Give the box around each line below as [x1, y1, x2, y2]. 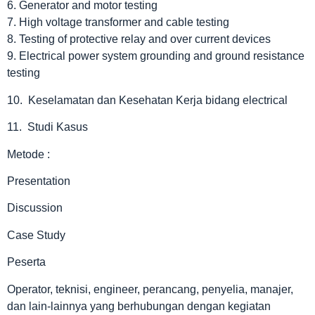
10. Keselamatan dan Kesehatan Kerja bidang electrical [7, 94, 288, 106]
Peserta [7, 256, 46, 269]
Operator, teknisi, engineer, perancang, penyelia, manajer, [7, 283, 293, 295]
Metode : [7, 148, 50, 160]
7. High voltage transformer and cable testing [7, 16, 229, 29]
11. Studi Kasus [7, 121, 88, 134]
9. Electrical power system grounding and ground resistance [7, 50, 304, 63]
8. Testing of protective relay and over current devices [7, 33, 271, 46]
